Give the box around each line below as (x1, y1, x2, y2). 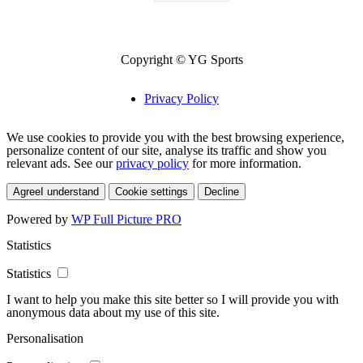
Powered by (6, 211, 71, 226)
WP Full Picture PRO (71, 211, 181, 226)
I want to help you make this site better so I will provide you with (6, 292, 339, 306)
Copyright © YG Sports (120, 52, 243, 66)
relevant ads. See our (6, 156, 116, 170)
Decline (204, 185, 239, 198)
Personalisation (6, 331, 83, 345)
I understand (41, 185, 99, 198)
